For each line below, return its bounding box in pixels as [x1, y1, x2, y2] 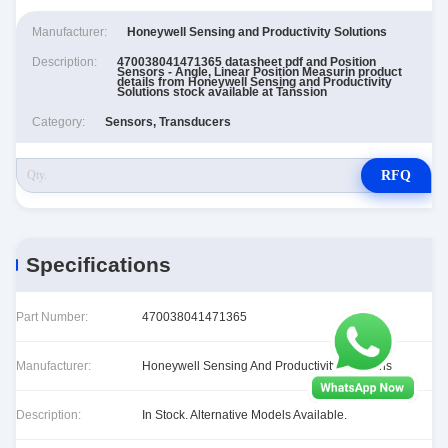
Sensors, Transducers [105, 115, 231, 129]
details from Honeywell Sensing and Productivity [117, 75, 392, 89]
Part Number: [16, 309, 88, 324]
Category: [32, 115, 85, 129]
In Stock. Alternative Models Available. [142, 408, 347, 422]
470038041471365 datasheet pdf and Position [117, 55, 376, 69]
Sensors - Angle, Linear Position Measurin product [117, 65, 402, 79]
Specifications [26, 253, 171, 276]
